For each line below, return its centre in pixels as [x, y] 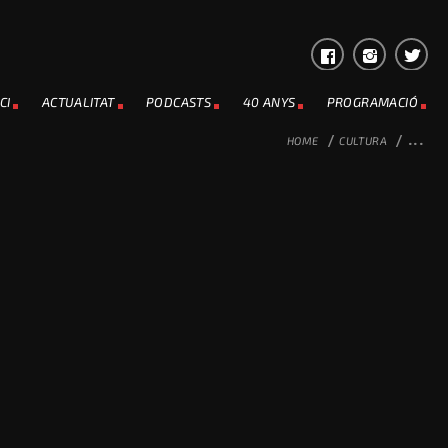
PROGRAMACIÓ [372, 102]
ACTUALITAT [78, 102]
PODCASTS [179, 102]
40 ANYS [269, 102]
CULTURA [363, 140]
